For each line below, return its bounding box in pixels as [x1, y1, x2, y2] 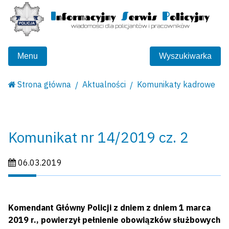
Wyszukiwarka [159, 52, 212, 61]
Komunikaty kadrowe [137, 79, 216, 90]
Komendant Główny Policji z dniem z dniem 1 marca [8, 202, 211, 213]
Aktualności [82, 79, 126, 90]
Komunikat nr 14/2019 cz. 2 [8, 128, 189, 147]
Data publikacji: [8, 157, 65, 168]
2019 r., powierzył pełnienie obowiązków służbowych [8, 215, 220, 225]
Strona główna [17, 79, 72, 90]
